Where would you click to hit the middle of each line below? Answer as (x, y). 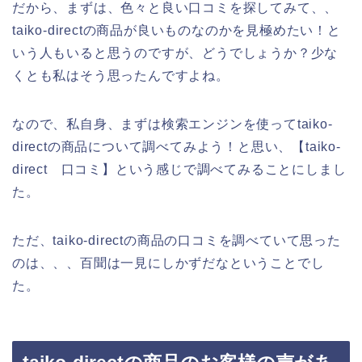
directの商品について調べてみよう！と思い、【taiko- (177, 146)
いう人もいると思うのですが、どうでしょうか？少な (175, 53)
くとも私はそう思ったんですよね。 (121, 75)
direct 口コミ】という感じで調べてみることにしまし (179, 169)
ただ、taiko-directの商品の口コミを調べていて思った (177, 240)
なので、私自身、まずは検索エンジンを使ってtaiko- (173, 124)
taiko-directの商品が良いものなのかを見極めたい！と (177, 30)
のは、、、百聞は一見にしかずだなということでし (168, 263)
